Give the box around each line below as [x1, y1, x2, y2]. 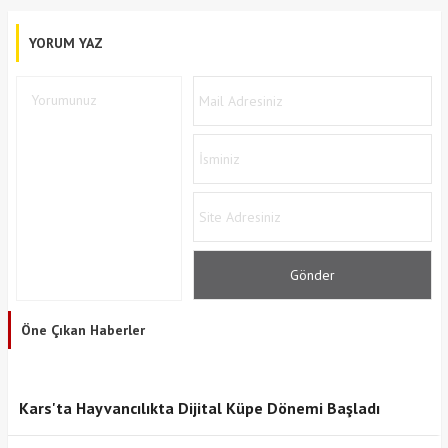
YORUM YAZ [28, 33, 103, 52]
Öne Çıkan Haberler [20, 320, 145, 339]
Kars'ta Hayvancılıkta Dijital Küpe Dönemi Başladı [18, 397, 380, 418]
